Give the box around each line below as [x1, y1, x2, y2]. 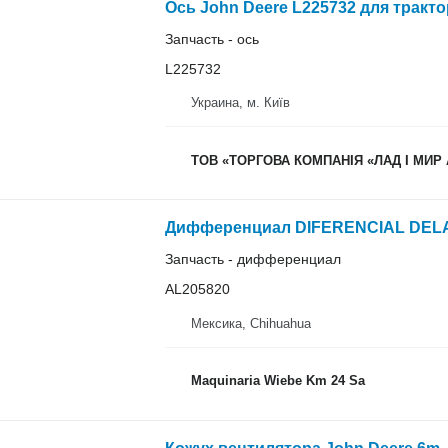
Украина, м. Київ [190, 95, 290, 110]
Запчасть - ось [164, 30, 259, 47]
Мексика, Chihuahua [190, 315, 311, 331]
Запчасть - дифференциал [164, 251, 341, 267]
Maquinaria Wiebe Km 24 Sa [190, 373, 365, 388]
